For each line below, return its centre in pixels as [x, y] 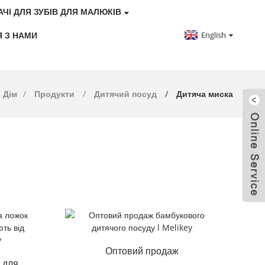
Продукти [55, 94]
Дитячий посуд [126, 94]
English [214, 35]
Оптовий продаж [142, 251]
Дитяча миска [205, 94]
